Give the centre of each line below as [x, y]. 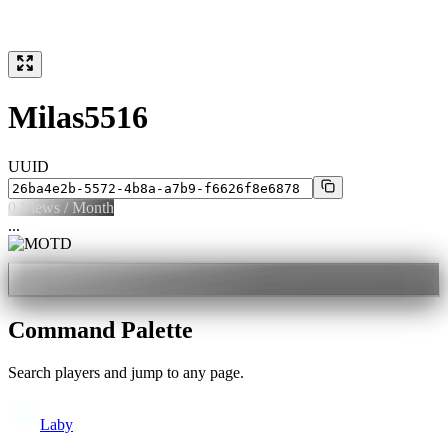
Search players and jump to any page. [126, 372]
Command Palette [100, 329]
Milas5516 [78, 117]
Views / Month [65, 207]
